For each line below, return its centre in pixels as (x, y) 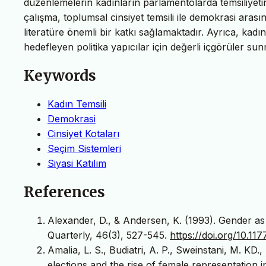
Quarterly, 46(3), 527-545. (109, 235)
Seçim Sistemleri (84, 148)
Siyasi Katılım (77, 163)
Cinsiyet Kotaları (83, 133)
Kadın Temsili (77, 104)
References (64, 192)
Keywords (60, 75)
